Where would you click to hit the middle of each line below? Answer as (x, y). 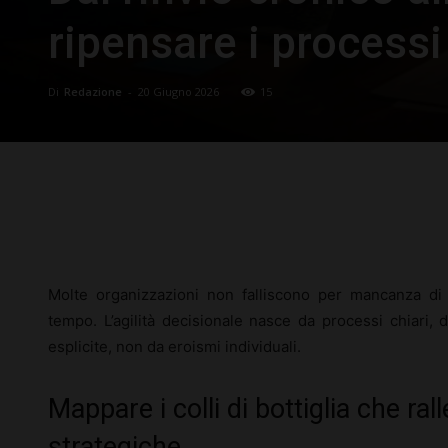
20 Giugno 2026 (178, 91)
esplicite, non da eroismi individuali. (174, 346)
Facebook (126, 225)
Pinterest (350, 225)
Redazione (93, 91)
